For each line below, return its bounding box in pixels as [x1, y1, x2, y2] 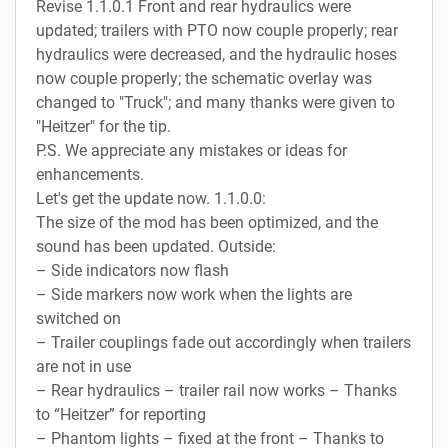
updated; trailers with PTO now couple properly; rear [36, 20, 398, 40]
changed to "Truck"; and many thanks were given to [36, 92, 395, 112]
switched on [36, 308, 121, 328]
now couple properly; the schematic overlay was [36, 68, 372, 88]
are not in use [36, 356, 131, 376]
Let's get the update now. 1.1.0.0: [36, 188, 266, 208]
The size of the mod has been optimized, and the [36, 212, 378, 232]
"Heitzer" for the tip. [36, 116, 171, 136]
